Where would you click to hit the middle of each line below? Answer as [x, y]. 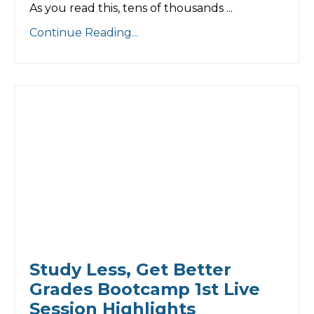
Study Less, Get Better [130, 269]
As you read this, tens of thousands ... [131, 8]
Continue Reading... [84, 33]
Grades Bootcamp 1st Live [145, 289]
